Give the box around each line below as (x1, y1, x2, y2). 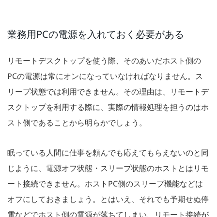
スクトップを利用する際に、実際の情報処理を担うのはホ (7, 102, 209, 113)
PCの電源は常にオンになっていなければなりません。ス (7, 71, 203, 82)
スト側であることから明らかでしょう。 (7, 117, 147, 128)
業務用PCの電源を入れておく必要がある (7, 28, 184, 41)
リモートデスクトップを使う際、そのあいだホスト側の (7, 55, 201, 66)
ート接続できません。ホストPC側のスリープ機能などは (7, 178, 203, 189)
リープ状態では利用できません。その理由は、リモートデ (7, 86, 209, 97)
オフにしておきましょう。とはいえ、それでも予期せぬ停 (7, 194, 209, 205)
